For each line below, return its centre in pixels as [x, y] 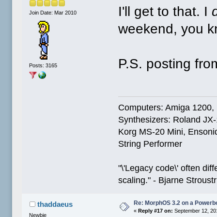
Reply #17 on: [156, 211]
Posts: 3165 [43, 66]
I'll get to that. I [165, 11]
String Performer [150, 144]
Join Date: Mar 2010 [53, 13]
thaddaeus [55, 204]
